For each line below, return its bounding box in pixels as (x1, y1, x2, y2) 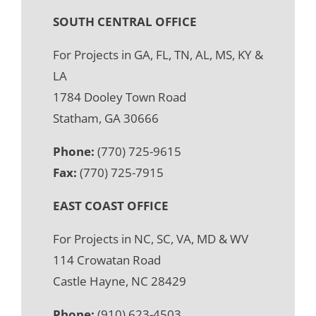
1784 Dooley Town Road (53, 88, 186, 105)
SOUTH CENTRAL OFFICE (53, 13, 197, 30)
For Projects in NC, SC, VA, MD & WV (53, 230, 248, 247)
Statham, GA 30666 (53, 109, 159, 126)
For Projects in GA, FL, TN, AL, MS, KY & (53, 46, 263, 63)
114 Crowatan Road (53, 251, 161, 268)
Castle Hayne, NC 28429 (53, 272, 186, 289)
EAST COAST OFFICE (53, 197, 169, 214)
